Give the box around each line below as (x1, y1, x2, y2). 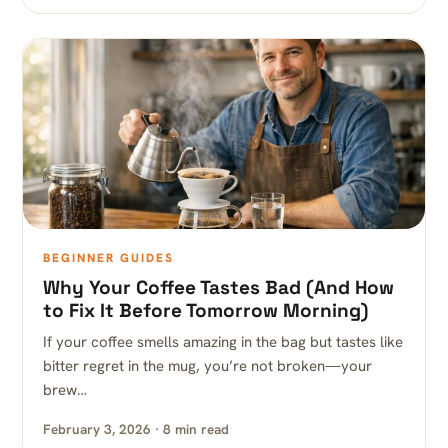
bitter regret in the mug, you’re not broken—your (43, 356, 372, 376)
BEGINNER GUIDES (43, 250, 174, 266)
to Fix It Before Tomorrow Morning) (43, 298, 368, 323)
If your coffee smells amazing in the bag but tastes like (43, 332, 403, 352)
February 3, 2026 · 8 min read (43, 420, 229, 438)
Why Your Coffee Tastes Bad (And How (43, 275, 394, 300)
